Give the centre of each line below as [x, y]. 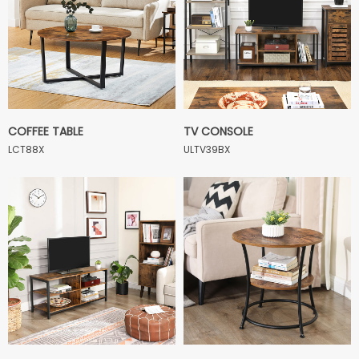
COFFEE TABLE [46, 131]
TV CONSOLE [218, 131]
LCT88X [26, 149]
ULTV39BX [207, 149]
